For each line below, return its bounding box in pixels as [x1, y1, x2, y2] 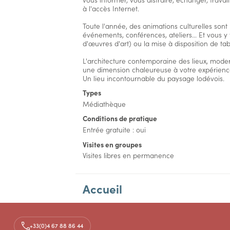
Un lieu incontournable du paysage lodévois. [82, 73, 224, 83]
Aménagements [82, 209, 168, 226]
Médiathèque [82, 99, 126, 109]
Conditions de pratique [82, 113, 157, 124]
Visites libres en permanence [82, 150, 174, 161]
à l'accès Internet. [82, 3, 139, 13]
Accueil [82, 180, 122, 197]
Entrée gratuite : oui [82, 125, 146, 135]
